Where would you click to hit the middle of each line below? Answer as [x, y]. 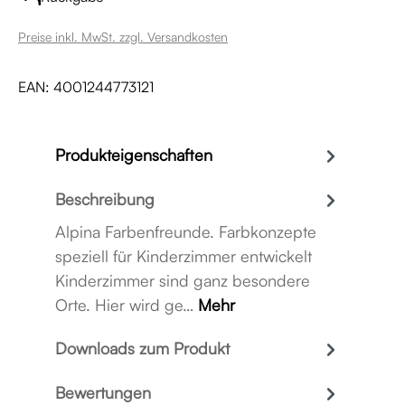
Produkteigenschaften [134, 155]
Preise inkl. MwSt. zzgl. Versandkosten [123, 37]
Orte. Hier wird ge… [127, 305]
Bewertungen [103, 392]
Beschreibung [105, 199]
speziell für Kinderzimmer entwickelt [184, 256]
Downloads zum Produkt [142, 348]
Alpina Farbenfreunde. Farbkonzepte [186, 231]
